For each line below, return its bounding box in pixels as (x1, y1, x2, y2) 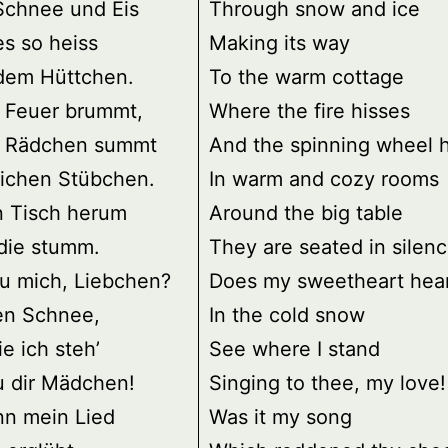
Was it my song (209, 405, 352, 430)
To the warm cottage (209, 65, 404, 90)
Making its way (209, 31, 350, 56)
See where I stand (209, 337, 380, 362)
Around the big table (209, 201, 403, 226)
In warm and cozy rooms (209, 167, 439, 192)
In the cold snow (209, 303, 365, 328)
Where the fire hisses (209, 99, 410, 124)
